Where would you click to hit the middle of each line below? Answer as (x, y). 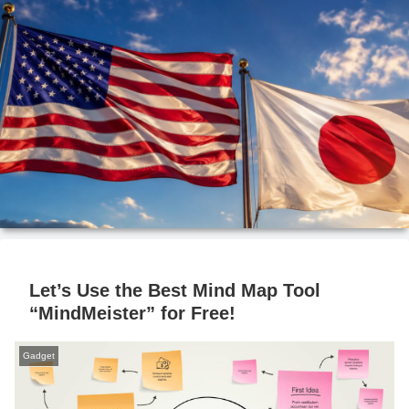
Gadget (39, 356)
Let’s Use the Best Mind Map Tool (175, 290)
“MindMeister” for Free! (132, 313)
